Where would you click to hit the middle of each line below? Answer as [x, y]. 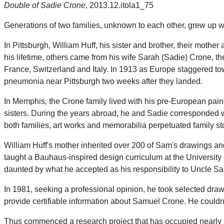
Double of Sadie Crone [45, 5]
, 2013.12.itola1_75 [119, 5]
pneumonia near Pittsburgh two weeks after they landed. [103, 81]
